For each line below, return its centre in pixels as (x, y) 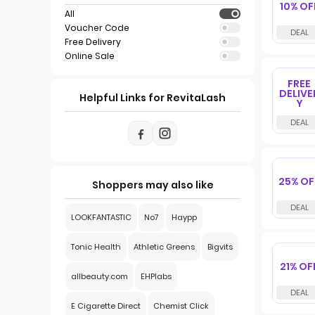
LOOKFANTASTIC (101, 217)
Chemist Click (181, 306)
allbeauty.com (99, 276)
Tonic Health (96, 247)
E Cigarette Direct (106, 306)
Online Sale (90, 56)
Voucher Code (97, 28)
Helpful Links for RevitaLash (153, 98)
